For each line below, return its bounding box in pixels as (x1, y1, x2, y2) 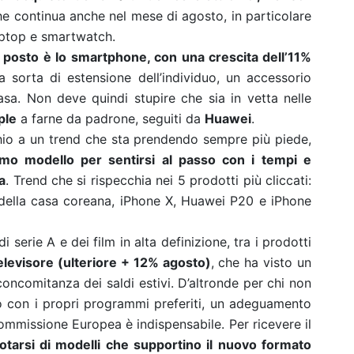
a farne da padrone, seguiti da (17, 111, 205, 126)
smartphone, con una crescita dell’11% (71, 49, 312, 65)
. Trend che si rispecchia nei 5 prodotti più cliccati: (6, 172, 311, 188)
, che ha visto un (210, 254, 311, 270)
